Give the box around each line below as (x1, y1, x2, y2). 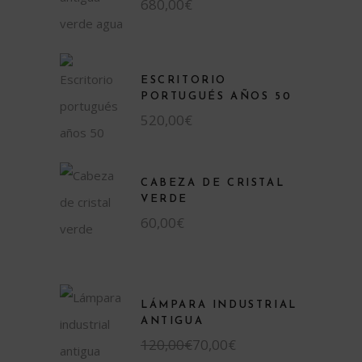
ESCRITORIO (141, 75, 227, 86)
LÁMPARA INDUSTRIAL (141, 300, 297, 310)
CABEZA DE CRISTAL (141, 178, 285, 188)
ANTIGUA (141, 316, 204, 326)
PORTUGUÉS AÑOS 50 (141, 91, 293, 102)
